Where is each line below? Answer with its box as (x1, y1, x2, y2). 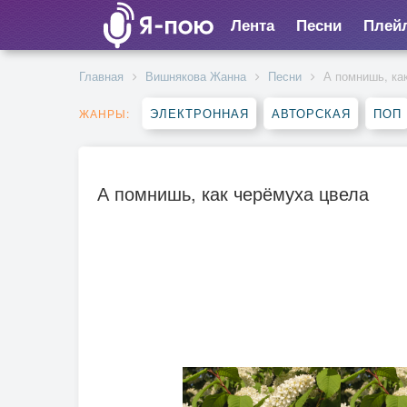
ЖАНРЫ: (79, 105, 130, 121)
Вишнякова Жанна (145, 67, 246, 84)
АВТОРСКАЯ (272, 104, 351, 122)
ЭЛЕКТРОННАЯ (150, 104, 249, 122)
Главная (79, 67, 124, 84)
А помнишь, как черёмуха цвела (97, 180, 369, 206)
